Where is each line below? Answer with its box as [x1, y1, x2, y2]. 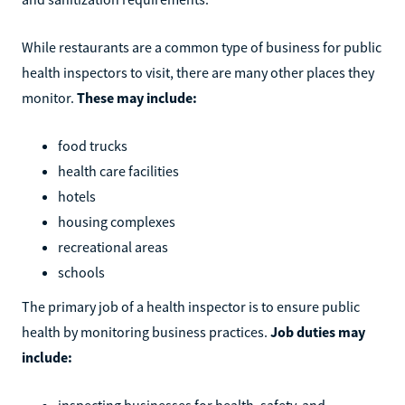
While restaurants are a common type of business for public [22, 37, 381, 56]
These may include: [77, 88, 197, 107]
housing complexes [58, 212, 175, 231]
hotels [58, 186, 96, 205]
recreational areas [58, 237, 168, 256]
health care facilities [58, 161, 179, 180]
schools [58, 262, 105, 281]
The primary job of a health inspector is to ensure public [22, 297, 360, 316]
